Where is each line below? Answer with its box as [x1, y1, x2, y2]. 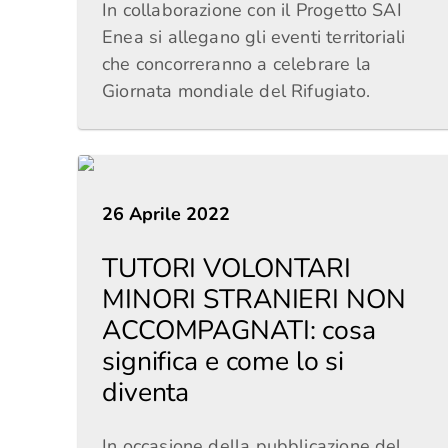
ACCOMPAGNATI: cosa [102, 312, 376, 348]
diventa [102, 374, 190, 410]
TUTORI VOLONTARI [102, 250, 351, 286]
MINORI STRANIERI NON [102, 281, 406, 317]
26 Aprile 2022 [102, 202, 231, 226]
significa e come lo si [102, 343, 345, 379]
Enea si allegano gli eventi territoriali [102, 25, 406, 49]
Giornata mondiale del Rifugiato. [102, 79, 370, 103]
